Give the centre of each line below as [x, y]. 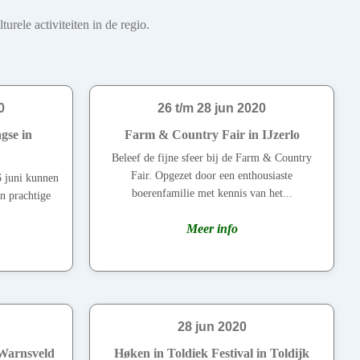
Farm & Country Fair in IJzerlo [212, 135]
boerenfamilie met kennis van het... [212, 194]
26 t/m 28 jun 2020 [212, 108]
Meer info [212, 229]
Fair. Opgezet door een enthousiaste [212, 176]
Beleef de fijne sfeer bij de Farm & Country [212, 158]
